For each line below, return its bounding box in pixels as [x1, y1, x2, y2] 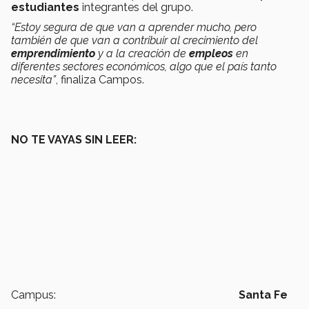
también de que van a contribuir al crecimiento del [11, 34, 258, 48]
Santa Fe [239, 288, 288, 302]
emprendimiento [11, 47, 95, 61]
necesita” [11, 73, 56, 87]
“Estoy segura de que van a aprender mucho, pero [11, 21, 257, 34]
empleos [189, 47, 233, 61]
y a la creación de [95, 47, 189, 61]
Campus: [11, 288, 56, 302]
